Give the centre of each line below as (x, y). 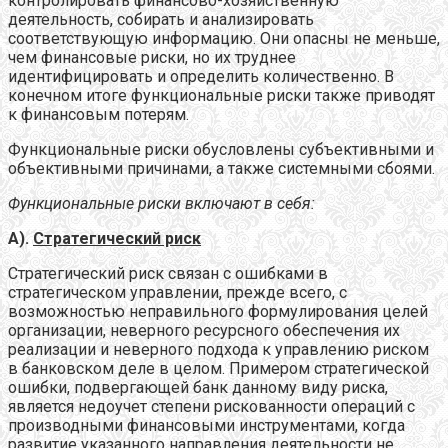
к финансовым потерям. (98, 114)
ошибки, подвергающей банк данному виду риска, (198, 387)
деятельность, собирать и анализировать (161, 19)
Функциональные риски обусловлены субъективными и (221, 149)
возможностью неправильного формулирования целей (218, 311)
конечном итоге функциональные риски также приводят (221, 95)
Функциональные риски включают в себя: (161, 203)
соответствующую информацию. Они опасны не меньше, (224, 38)
